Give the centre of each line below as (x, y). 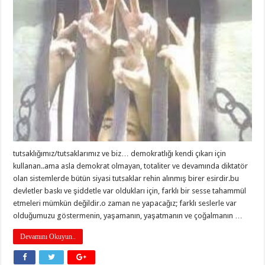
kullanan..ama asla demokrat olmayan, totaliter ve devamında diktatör (131, 166)
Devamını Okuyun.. (48, 236)
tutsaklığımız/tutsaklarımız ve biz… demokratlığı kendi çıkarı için (120, 153)
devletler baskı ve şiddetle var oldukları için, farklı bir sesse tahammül (130, 190)
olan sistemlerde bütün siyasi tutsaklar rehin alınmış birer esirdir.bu (126, 178)
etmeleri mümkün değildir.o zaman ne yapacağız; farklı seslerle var (125, 203)
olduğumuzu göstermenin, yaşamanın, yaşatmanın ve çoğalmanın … (128, 215)
